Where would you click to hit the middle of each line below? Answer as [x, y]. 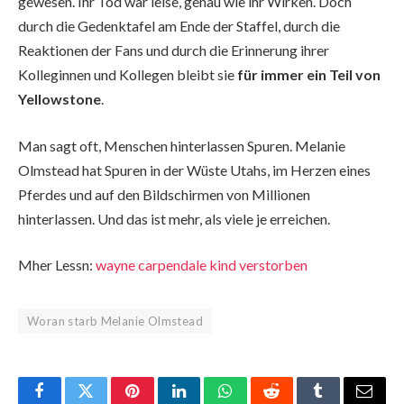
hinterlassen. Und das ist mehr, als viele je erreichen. [174, 218]
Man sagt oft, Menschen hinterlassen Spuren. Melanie [182, 145]
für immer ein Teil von [309, 74]
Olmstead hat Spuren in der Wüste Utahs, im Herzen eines [194, 170]
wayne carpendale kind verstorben [202, 265]
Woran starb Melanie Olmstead [115, 321]
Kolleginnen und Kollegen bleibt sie [128, 74]
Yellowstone [60, 99]
